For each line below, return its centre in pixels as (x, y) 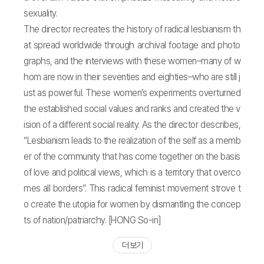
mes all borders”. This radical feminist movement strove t (132, 189)
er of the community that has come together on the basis (132, 157)
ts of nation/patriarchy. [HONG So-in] (93, 220)
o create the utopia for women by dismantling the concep (132, 204)
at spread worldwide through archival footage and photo (132, 45)
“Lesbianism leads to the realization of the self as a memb (132, 141)
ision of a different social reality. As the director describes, (132, 125)
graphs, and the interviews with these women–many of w (132, 61)
